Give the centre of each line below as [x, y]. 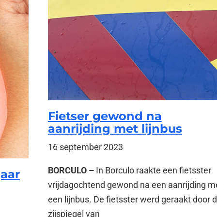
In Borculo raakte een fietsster [153, 170]
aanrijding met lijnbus [115, 129]
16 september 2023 [85, 147]
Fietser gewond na [105, 116]
